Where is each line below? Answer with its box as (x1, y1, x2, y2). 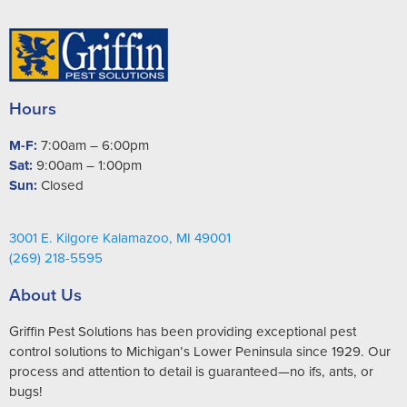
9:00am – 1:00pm (33, 154, 142, 174)
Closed (37, 174, 84, 194)
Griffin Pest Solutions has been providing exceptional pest (9, 321, 356, 341)
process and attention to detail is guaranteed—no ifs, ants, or (9, 361, 373, 381)
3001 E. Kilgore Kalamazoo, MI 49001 (9, 227, 231, 247)
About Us (9, 281, 82, 307)
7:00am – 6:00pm (37, 134, 149, 154)
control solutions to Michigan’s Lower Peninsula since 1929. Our (9, 341, 391, 361)
